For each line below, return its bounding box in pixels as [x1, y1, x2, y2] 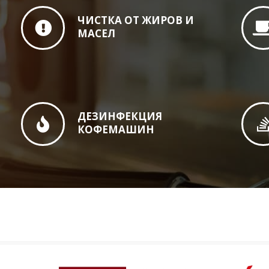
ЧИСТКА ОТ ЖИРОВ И [77, 13, 195, 27]
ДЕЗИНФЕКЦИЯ [77, 109, 163, 123]
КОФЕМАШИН [77, 122, 155, 136]
